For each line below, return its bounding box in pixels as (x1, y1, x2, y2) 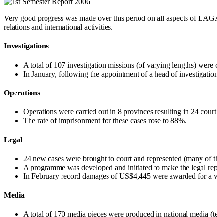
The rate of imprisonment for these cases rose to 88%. (23, 116, 186, 125)
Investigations (4, 42, 49, 50)
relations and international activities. (4, 23, 113, 31)
